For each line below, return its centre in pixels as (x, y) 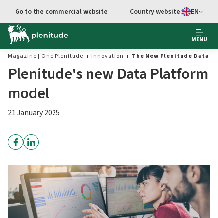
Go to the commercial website (62, 12)
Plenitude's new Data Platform (108, 74)
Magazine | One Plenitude (45, 56)
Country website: (156, 12)
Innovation (108, 56)
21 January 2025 (34, 113)
